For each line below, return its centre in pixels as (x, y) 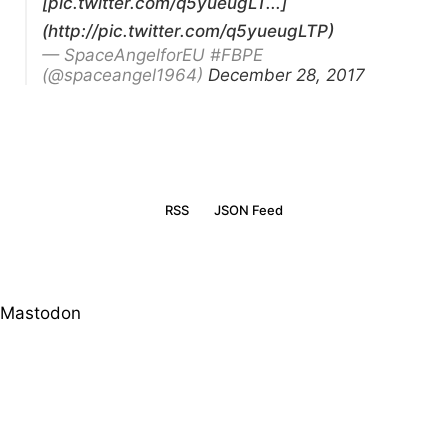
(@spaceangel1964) (125, 75)
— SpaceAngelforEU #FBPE (152, 55)
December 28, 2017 (286, 75)
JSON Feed (248, 210)
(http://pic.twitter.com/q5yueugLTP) (188, 31)
